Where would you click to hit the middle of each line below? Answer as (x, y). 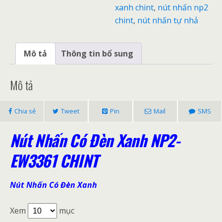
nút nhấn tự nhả (168, 20)
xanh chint (135, 7)
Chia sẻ (25, 111)
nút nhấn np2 (183, 7)
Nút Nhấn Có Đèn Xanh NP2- (95, 140)
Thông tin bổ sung (97, 54)
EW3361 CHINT (54, 160)
